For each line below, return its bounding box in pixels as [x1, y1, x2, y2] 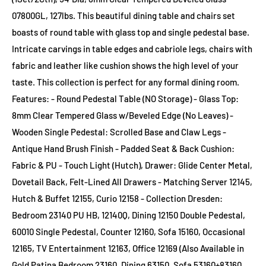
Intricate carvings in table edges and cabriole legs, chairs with [12, 43, 252, 54]
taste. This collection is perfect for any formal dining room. [12, 76, 239, 87]
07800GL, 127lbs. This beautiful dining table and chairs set [12, 9, 235, 21]
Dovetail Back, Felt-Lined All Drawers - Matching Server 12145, [12, 176, 252, 187]
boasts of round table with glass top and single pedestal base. [12, 26, 249, 37]
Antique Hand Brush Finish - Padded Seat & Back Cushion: [12, 142, 235, 154]
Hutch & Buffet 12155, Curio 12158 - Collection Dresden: [12, 192, 223, 204]
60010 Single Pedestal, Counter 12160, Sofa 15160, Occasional [12, 226, 245, 237]
